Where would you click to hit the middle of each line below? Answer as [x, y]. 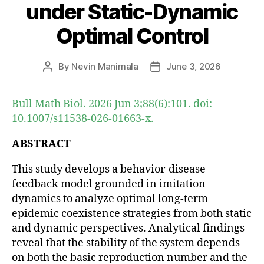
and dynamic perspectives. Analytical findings [128, 228]
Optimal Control [132, 36]
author [61, 80]
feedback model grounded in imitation [109, 184]
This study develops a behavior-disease [109, 169]
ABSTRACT [41, 144]
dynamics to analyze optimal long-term [110, 199]
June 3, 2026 [193, 66]
